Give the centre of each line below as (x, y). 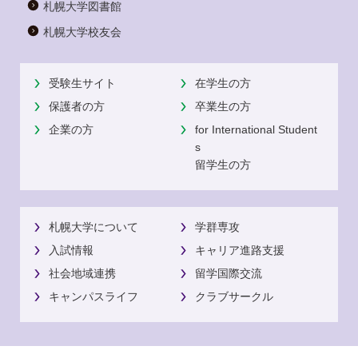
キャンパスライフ (93, 296)
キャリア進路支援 (239, 250)
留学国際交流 (228, 273)
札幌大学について (93, 227)
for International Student (256, 129)
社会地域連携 (82, 273)
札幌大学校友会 (82, 32)
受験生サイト (82, 83)
